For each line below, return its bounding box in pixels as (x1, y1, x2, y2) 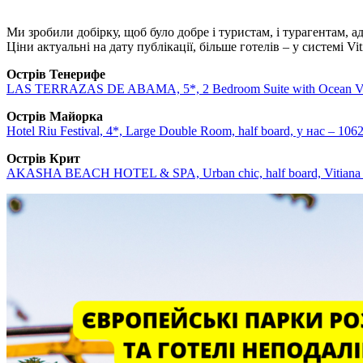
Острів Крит (6, 152, 80, 165)
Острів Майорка (6, 109, 103, 123)
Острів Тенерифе (6, 67, 105, 81)
